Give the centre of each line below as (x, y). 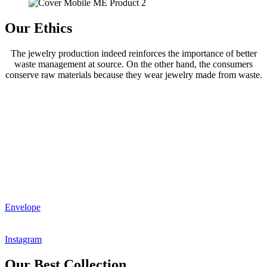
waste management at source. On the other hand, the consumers (133, 64)
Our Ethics (38, 28)
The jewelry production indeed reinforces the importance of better (133, 53)
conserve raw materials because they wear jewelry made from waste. (133, 74)
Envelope (23, 207)
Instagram (23, 239)
